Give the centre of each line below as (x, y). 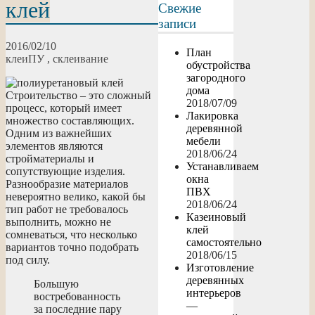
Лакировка (213, 116)
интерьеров (214, 293)
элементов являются (54, 146)
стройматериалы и (50, 158)
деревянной (215, 129)
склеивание (81, 58)
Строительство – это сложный (78, 95)
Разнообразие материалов (67, 184)
